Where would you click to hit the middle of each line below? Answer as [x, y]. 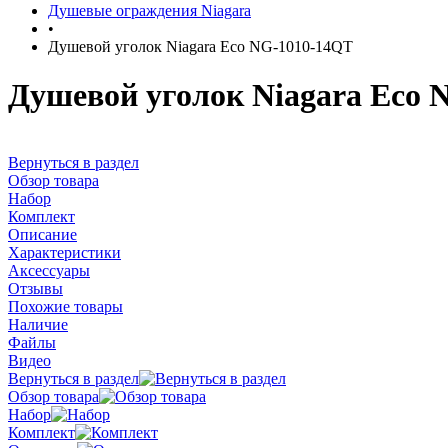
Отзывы [35, 288]
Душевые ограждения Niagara [149, 10]
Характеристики [64, 252]
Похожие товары [65, 306]
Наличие [38, 324]
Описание [42, 234]
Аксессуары [49, 270]
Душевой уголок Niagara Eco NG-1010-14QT [200, 46]
